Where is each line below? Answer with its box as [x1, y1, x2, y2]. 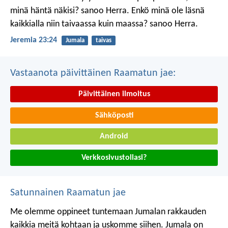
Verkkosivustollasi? [81, 154, 147, 162]
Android [100, 132, 128, 141]
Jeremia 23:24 [10, 36, 57, 44]
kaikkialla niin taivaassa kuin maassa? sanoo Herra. [10, 19, 198, 29]
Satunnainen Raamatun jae [10, 188, 126, 198]
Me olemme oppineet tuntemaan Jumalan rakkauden [10, 207, 206, 217]
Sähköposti [95, 111, 133, 120]
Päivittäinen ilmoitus [78, 90, 150, 99]
